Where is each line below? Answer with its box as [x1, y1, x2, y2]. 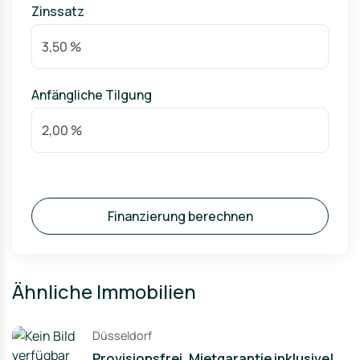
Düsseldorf [92, 328, 152, 343]
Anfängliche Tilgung [31, 86, 152, 104]
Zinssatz [31, 2, 84, 20]
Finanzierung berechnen [107, 207, 253, 225]
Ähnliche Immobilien [12, 278, 196, 305]
